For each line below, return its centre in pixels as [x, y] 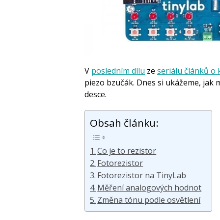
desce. [96, 95]
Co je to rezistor [127, 151]
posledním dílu [118, 71]
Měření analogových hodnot [150, 188]
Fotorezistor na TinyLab [142, 176]
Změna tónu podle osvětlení [149, 200]
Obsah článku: [124, 123]
